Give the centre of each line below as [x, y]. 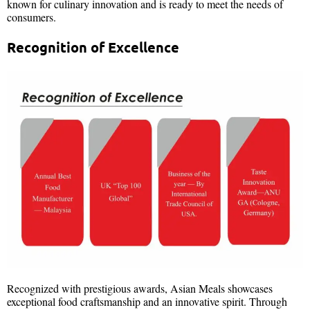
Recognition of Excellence [93, 47]
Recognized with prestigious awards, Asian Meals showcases [140, 289]
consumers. [31, 17]
